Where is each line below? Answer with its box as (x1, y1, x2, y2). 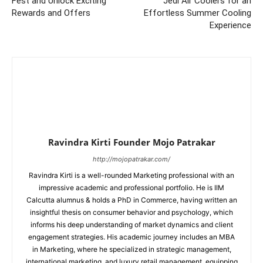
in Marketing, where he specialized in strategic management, (32, 245, 231, 254)
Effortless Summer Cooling (144, 8, 251, 18)
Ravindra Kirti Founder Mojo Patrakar (48, 136, 215, 148)
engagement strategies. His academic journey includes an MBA (28, 232, 235, 241)
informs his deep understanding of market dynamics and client (30, 220, 233, 229)
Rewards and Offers (12, 8, 90, 18)
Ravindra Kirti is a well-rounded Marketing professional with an (29, 171, 234, 180)
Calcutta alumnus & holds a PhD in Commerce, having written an (26, 195, 237, 204)
